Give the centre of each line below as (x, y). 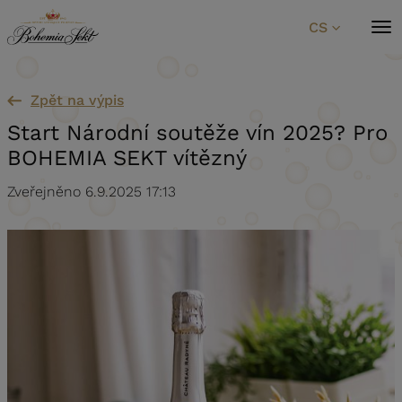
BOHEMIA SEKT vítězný (127, 158)
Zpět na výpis (77, 100)
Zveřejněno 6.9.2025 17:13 (92, 192)
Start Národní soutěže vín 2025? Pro (197, 133)
